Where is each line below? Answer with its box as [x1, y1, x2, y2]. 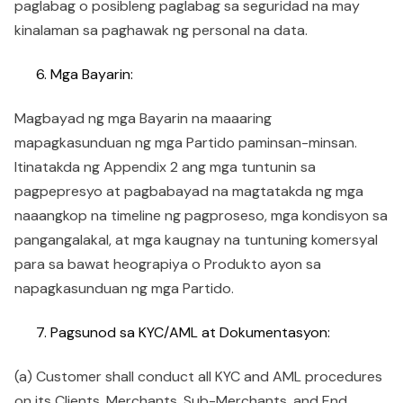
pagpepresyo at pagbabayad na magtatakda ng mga [14, 182, 363, 201]
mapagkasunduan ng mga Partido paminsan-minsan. [14, 133, 357, 152]
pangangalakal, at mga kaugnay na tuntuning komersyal [14, 230, 378, 249]
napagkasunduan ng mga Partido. [14, 279, 234, 298]
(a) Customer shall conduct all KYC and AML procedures [14, 367, 382, 386]
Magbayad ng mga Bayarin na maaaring [14, 109, 272, 128]
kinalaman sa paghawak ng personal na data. [14, 21, 308, 40]
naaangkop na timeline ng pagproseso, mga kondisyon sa [14, 206, 388, 225]
